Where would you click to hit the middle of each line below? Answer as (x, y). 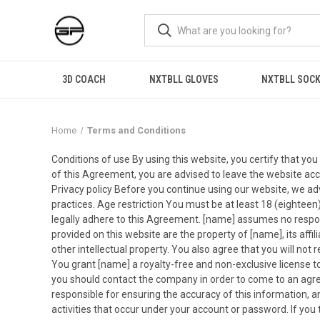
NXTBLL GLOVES (184, 79)
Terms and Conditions (136, 130)
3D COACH (84, 79)
